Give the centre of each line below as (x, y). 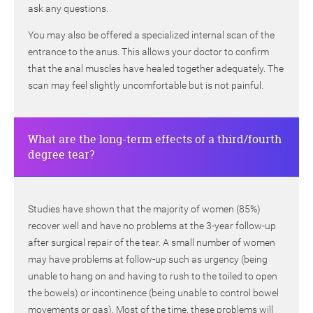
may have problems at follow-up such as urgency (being (148, 260)
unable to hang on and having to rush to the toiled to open (153, 276)
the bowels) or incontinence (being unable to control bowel (153, 293)
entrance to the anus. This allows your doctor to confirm (148, 52)
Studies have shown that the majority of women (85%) (144, 209)
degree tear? (61, 155)
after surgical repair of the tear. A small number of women (152, 243)
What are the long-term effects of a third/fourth (155, 139)
